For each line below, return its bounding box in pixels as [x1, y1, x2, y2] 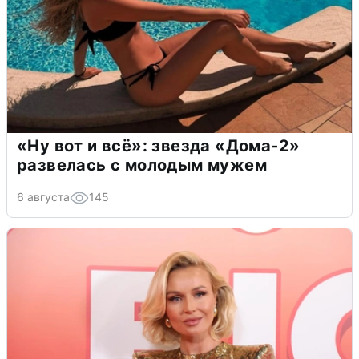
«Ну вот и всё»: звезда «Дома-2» [17, 136, 301, 156]
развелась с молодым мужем [17, 155, 267, 175]
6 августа [17, 190, 70, 204]
